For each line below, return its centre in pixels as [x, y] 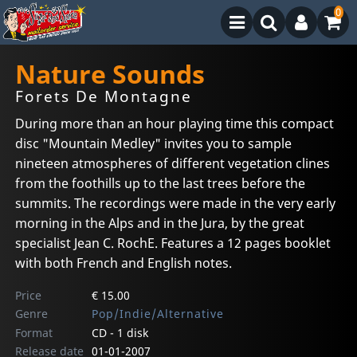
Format [34, 332]
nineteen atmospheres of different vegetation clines [173, 163]
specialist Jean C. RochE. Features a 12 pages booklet [173, 243]
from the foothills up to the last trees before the [161, 183]
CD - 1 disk [120, 332]
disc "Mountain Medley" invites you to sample [154, 143]
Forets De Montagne [104, 96]
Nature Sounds [110, 74]
